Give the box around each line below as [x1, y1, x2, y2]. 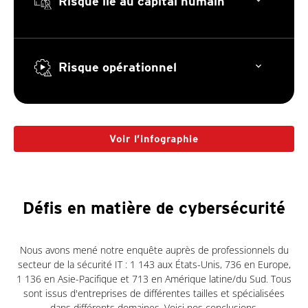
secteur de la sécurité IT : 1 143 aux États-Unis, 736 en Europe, [17, 257, 291, 271]
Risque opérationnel [58, 59, 177, 74]
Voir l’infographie [109, 133, 199, 144]
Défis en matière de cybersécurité [23, 197, 285, 218]
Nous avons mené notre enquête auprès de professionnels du [19, 243, 289, 256]
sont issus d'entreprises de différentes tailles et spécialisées [23, 286, 285, 300]
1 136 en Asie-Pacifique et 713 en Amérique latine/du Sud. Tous [16, 272, 291, 285]
